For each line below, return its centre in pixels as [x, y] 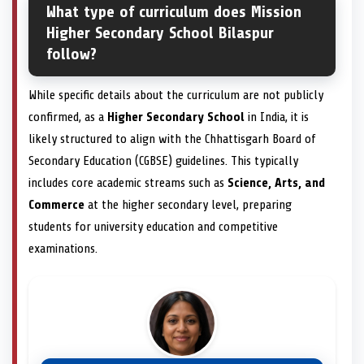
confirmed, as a [68, 117]
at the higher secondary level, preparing [188, 204]
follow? [71, 54]
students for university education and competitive [153, 226]
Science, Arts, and [276, 182]
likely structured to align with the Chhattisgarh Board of [172, 139]
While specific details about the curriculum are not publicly [176, 95]
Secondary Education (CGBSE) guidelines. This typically [163, 160]
